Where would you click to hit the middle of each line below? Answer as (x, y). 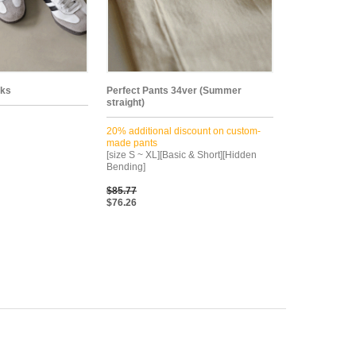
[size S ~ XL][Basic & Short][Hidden (182, 155)
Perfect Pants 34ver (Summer (174, 90)
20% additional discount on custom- (184, 131)
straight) (126, 102)
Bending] (126, 166)
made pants (132, 143)
